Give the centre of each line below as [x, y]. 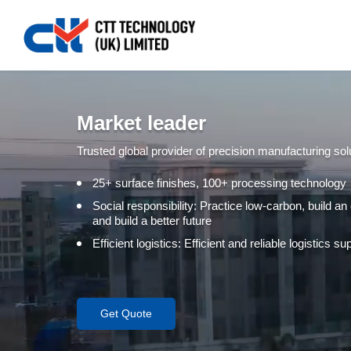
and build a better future [152, 220]
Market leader [142, 123]
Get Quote [127, 313]
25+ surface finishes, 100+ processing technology [220, 183]
